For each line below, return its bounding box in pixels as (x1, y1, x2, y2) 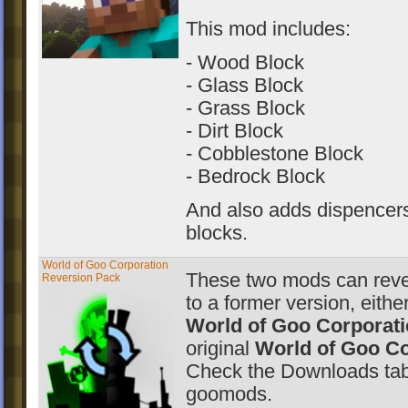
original (186, 338, 255, 360)
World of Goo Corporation (42, 259, 168, 271)
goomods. (186, 383, 272, 405)
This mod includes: (186, 18, 351, 40)
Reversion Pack (42, 271, 120, 284)
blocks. (186, 222, 248, 244)
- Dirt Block (186, 120, 283, 142)
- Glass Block (186, 75, 303, 97)
